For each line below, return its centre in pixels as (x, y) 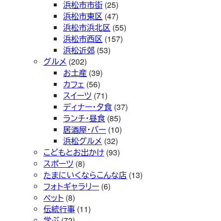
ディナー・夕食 (88, 107)
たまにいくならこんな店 (85, 175)
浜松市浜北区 (87, 28)
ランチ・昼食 (84, 118)
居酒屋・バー (85, 130)
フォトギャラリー (71, 186)
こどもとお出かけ (74, 152)
